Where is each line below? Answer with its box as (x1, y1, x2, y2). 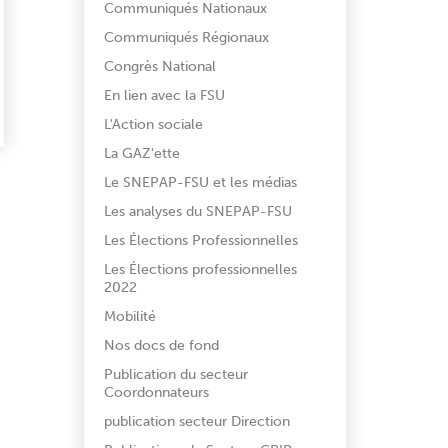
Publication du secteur (103, 366, 248, 383)
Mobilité (103, 308, 156, 325)
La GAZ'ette (103, 145, 180, 162)
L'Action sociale (103, 116, 203, 133)
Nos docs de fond (103, 337, 219, 354)
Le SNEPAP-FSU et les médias (103, 174, 297, 191)
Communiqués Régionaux (103, 29, 269, 46)
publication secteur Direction (103, 413, 290, 430)
